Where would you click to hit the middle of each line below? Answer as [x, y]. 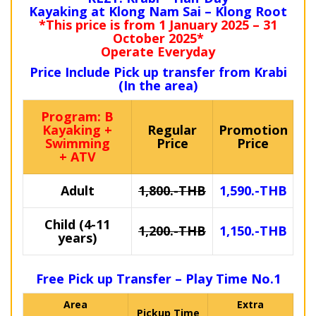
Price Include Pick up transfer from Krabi [158, 72]
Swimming [77, 144]
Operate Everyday [158, 52]
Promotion [253, 130]
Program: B [77, 117]
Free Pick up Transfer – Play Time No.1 [158, 279]
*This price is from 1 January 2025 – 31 [158, 25]
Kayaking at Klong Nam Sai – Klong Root [158, 12]
